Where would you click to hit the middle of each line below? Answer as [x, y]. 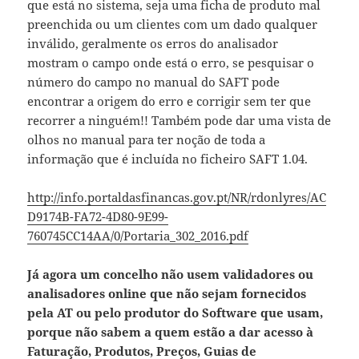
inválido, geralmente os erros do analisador [153, 44]
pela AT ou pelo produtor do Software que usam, [175, 313]
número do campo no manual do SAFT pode [154, 82]
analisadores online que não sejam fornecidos [167, 294]
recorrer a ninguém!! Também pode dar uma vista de [179, 121]
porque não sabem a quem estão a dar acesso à [171, 332]
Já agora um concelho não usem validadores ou [171, 274]
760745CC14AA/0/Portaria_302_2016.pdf [138, 236]
